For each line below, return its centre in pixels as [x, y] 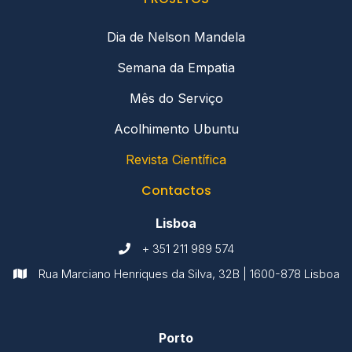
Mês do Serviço [176, 99]
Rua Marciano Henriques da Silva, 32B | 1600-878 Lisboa [189, 274]
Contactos [176, 191]
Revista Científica [176, 160]
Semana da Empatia [176, 68]
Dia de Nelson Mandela [176, 37]
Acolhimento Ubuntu [176, 129]
